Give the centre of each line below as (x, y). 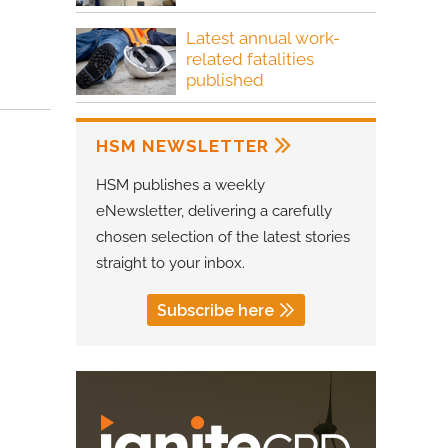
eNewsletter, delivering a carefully (214, 210)
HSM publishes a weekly (180, 184)
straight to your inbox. (170, 262)
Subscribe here (215, 310)
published (225, 80)
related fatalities (250, 59)
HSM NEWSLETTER (182, 145)
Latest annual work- (263, 38)
